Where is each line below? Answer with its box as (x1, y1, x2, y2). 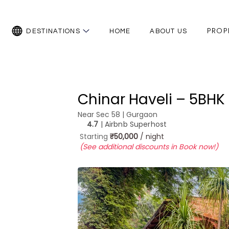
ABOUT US (150, 27, 188, 35)
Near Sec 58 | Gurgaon (78, 109, 157, 120)
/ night (138, 131, 164, 142)
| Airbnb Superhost (100, 119, 167, 129)
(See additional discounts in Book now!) (80, 142, 218, 152)
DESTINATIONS (26, 27, 80, 35)
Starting (80, 131, 110, 142)
